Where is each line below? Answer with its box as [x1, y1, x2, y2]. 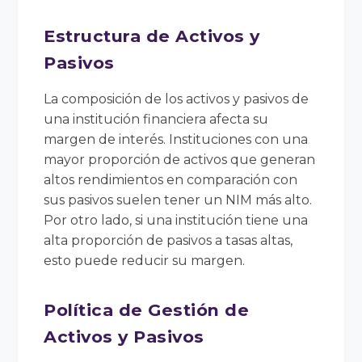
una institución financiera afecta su [44, 111, 269, 127]
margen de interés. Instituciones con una [44, 131, 309, 147]
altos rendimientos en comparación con [44, 171, 298, 187]
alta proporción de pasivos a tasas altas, [44, 232, 293, 248]
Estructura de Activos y [44, 25, 260, 46]
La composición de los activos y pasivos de [44, 90, 309, 107]
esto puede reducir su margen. [44, 252, 246, 268]
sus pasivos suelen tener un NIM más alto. [44, 192, 313, 208]
